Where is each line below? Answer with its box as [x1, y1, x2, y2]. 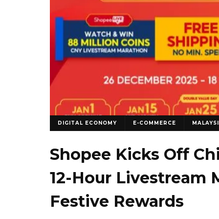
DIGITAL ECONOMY [58, 120, 117, 126]
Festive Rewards [50, 192, 184, 211]
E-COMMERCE [133, 120, 176, 126]
